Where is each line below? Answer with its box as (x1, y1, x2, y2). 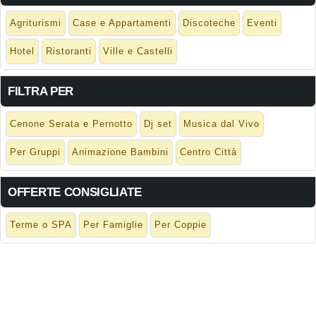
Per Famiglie (83, 219, 143, 231)
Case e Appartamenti (73, 18, 171, 29)
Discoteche (183, 18, 236, 29)
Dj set (144, 119, 172, 130)
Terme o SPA (10, 219, 72, 231)
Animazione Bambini (72, 147, 169, 158)
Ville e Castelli (103, 46, 173, 57)
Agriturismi (10, 18, 61, 29)
